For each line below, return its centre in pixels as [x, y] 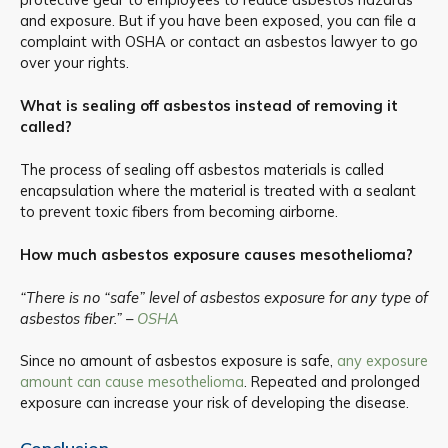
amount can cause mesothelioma [132, 381]
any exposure [382, 360]
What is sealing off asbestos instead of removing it [209, 106]
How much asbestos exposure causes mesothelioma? [216, 254]
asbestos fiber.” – [78, 318]
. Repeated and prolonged [332, 381]
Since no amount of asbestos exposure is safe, [178, 360]
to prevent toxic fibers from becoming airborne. [179, 212]
